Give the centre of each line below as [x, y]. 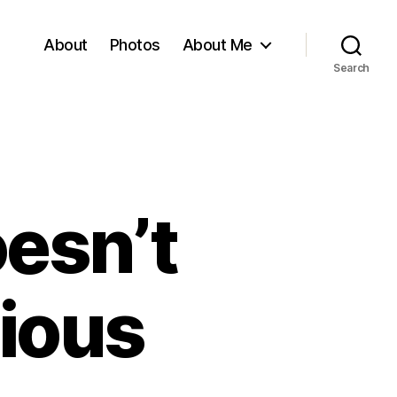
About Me [217, 44]
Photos [135, 44]
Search [351, 68]
